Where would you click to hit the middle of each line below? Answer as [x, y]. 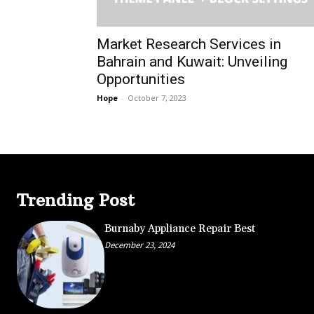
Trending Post [76, 199]
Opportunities [141, 79]
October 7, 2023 [157, 97]
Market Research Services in [189, 44]
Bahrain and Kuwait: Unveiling [192, 61]
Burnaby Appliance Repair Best [179, 228]
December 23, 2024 [139, 245]
